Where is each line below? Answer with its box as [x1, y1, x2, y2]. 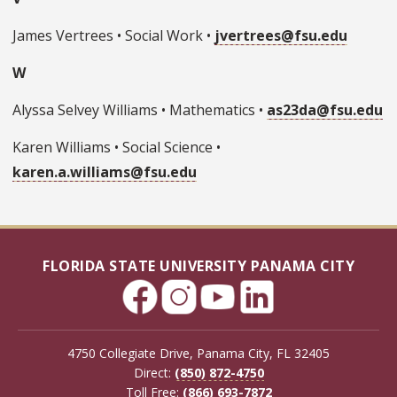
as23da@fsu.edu [267, 100, 383, 121]
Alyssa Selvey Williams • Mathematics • [12, 100, 267, 121]
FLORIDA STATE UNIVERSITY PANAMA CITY [43, 256, 354, 276]
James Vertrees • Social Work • [12, 26, 214, 46]
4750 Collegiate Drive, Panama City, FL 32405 [67, 345, 330, 362]
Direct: [133, 364, 175, 382]
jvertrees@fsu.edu [214, 26, 347, 46]
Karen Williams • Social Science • [12, 137, 221, 158]
